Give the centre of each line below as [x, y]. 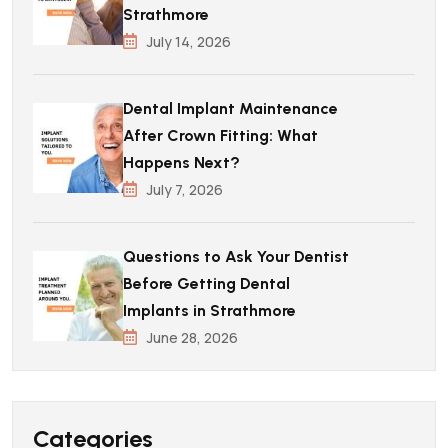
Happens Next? [181, 162]
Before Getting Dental [206, 283]
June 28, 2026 [192, 337]
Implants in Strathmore [209, 310]
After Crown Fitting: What [220, 135]
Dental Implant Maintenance [230, 108]
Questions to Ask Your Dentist [236, 256]
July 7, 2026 [185, 189]
